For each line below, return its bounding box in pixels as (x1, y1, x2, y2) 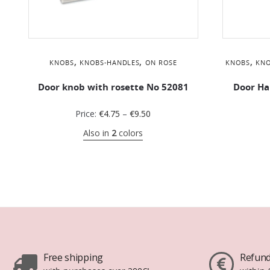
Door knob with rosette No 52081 (37, 80, 189, 93)
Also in (83, 127, 112, 139)
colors (116, 127, 143, 139)
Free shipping (43, 250, 103, 264)
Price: (75, 107, 99, 119)
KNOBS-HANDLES (80, 57, 140, 67)
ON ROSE (145, 57, 177, 67)
